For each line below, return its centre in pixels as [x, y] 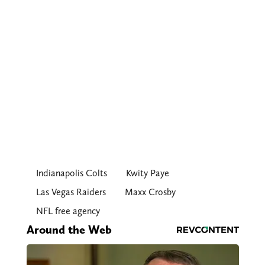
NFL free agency [68, 211]
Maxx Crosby [150, 192]
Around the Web [69, 230]
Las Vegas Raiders [71, 192]
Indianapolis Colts [71, 173]
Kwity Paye [147, 173]
